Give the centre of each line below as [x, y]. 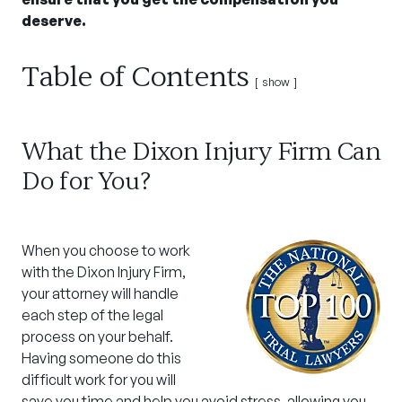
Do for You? [86, 181]
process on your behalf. [97, 336]
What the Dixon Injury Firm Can [201, 152]
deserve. [54, 21]
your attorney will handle [100, 293]
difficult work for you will [99, 380]
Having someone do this [101, 358]
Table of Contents [135, 77]
